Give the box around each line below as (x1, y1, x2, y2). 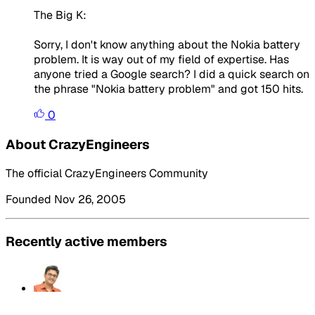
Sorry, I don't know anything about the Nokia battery (34, 37, 300, 52)
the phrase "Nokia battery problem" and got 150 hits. (34, 81, 303, 96)
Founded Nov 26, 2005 (6, 192, 126, 207)
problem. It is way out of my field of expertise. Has (34, 51, 289, 67)
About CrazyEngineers (6, 135, 150, 153)
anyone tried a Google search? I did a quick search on (34, 66, 309, 82)
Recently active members (6, 232, 167, 250)
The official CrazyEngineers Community (6, 166, 208, 181)
